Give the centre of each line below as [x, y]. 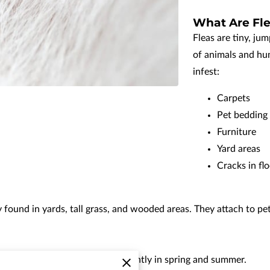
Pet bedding [242, 115]
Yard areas [239, 149]
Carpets [234, 98]
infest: [206, 72]
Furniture [237, 132]
